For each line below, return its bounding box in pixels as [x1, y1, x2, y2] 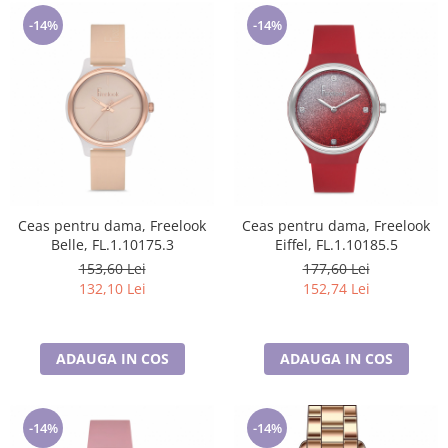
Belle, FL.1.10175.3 [50, 235, 174, 254]
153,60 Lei [78, 259, 146, 278]
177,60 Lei [302, 259, 370, 278]
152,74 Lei [302, 279, 370, 298]
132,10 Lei [78, 279, 146, 298]
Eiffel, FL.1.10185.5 [274, 235, 398, 254]
